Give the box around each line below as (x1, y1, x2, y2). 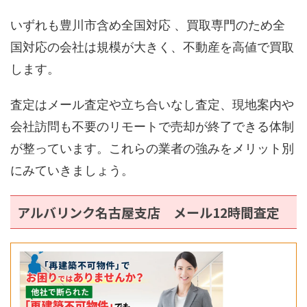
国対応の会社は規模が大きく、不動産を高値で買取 (10, 40, 294, 55)
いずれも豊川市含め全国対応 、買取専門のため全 (10, 18, 285, 33)
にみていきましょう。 (10, 163, 134, 178)
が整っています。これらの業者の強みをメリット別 (10, 141, 294, 156)
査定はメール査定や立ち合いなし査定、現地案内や (10, 97, 294, 112)
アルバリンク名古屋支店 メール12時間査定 (17, 203, 280, 222)
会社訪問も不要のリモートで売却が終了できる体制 (10, 119, 294, 134)
